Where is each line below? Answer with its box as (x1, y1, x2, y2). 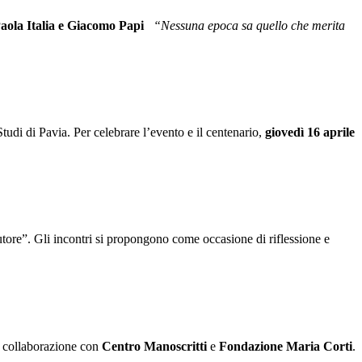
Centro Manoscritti (99, 339, 207, 353)
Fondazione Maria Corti (219, 339, 352, 353)
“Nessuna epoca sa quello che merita (154, 18, 345, 32)
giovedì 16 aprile (265, 125, 355, 140)
